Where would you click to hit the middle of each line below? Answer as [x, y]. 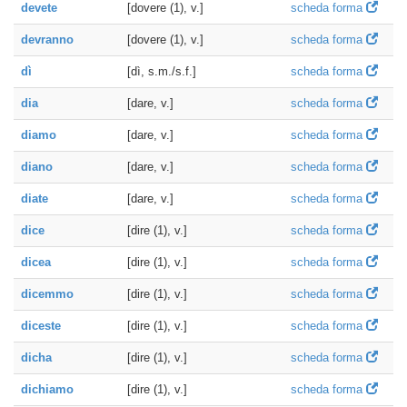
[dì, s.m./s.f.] [162, 71]
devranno [47, 40]
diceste [41, 326]
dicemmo [47, 294]
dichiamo [47, 389]
